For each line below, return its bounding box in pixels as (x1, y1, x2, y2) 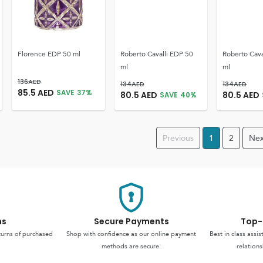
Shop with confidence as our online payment (66, 228, 197, 240)
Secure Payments (93, 215, 169, 227)
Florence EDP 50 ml (17, 48, 80, 60)
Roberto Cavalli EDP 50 (120, 48, 193, 60)
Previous (163, 130, 194, 146)
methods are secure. (102, 240, 161, 252)
